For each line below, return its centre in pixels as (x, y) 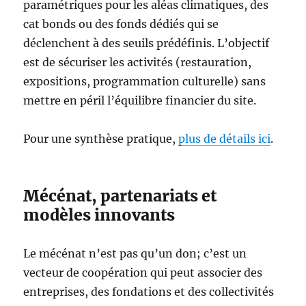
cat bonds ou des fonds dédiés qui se (121, 24)
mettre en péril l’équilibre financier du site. (140, 100)
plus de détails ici (225, 139)
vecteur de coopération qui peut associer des (143, 273)
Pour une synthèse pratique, (101, 139)
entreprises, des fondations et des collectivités (149, 292)
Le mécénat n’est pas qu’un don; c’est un (135, 253)
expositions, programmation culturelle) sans (145, 81)
